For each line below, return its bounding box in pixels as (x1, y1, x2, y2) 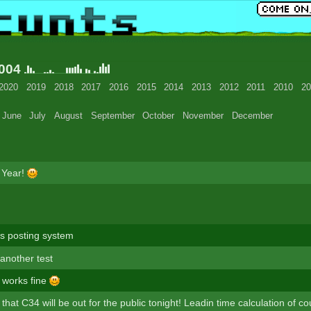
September (90, 110, 135, 121)
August (54, 110, 83, 121)
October (142, 110, 175, 121)
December (231, 110, 273, 121)
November (183, 110, 224, 121)
